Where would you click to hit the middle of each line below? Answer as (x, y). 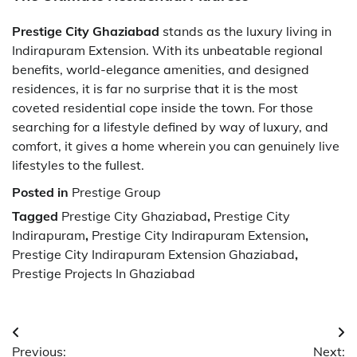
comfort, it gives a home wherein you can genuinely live (176, 145)
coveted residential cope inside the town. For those (163, 107)
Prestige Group (116, 192)
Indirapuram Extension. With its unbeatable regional (167, 50)
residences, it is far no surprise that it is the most (155, 88)
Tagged (37, 216)
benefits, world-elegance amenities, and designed (161, 69)
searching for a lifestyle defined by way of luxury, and (170, 126)
